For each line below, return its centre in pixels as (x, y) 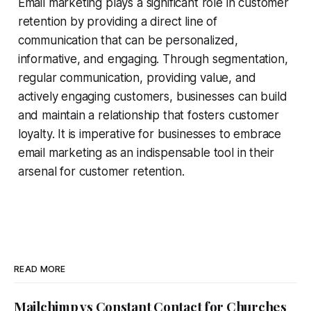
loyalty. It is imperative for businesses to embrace (150, 134)
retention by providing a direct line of (118, 21)
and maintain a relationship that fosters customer (148, 115)
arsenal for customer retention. (101, 171)
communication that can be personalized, (128, 40)
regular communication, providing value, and (137, 77)
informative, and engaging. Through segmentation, (153, 59)
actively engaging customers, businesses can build (152, 96)
